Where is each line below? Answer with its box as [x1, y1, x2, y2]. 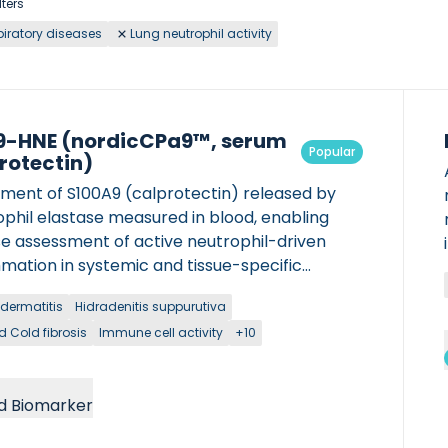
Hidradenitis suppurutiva [75, 298, 226, 315]
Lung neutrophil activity [130, 25, 272, 42]
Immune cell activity [99, 324, 223, 341]
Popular [309, 143, 355, 160]
